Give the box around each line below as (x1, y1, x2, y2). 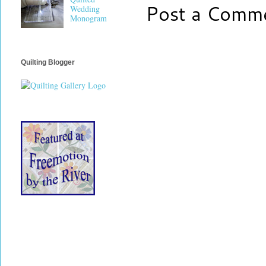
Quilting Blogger (21, 58, 75, 67)
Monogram (69, 12, 107, 24)
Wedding (69, 3, 100, 15)
